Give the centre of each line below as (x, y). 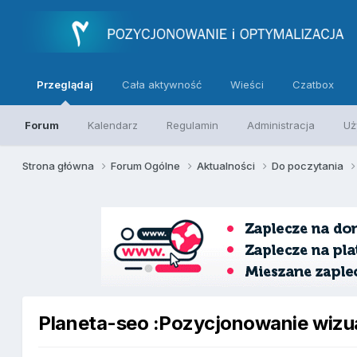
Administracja (281, 125)
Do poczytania (309, 165)
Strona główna (60, 165)
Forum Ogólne (147, 165)
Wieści (247, 84)
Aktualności (228, 165)
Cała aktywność (162, 84)
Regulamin (193, 125)
